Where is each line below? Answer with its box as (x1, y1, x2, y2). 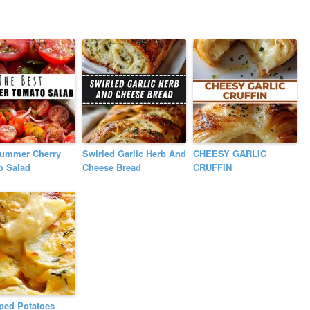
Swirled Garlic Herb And (82, 147, 187, 161)
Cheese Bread (82, 161, 142, 174)
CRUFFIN (193, 161, 232, 174)
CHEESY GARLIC (193, 147, 267, 161)
